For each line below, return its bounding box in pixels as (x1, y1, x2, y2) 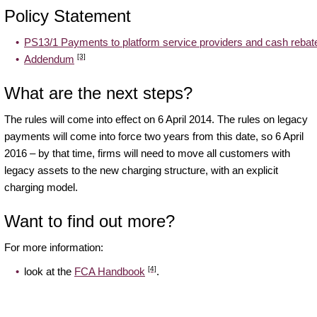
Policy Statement (4, 6, 131, 25)
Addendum (24, 52, 74, 65)
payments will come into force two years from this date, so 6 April (4, 129, 304, 142)
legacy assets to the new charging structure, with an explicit (4, 163, 278, 176)
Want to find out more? (4, 211, 175, 231)
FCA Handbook (74, 265, 145, 277)
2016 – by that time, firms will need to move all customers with (4, 146, 290, 159)
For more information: (4, 241, 103, 253)
